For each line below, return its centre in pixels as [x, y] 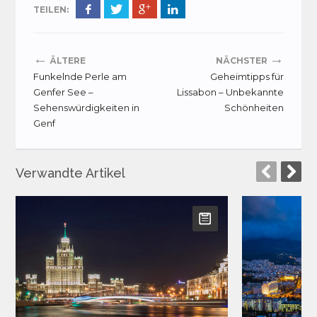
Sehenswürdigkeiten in [87, 108]
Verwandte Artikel [71, 173]
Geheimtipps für [247, 77]
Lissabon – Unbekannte [230, 92]
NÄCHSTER [242, 61]
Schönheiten [254, 108]
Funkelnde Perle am [80, 77]
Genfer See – [64, 92]
